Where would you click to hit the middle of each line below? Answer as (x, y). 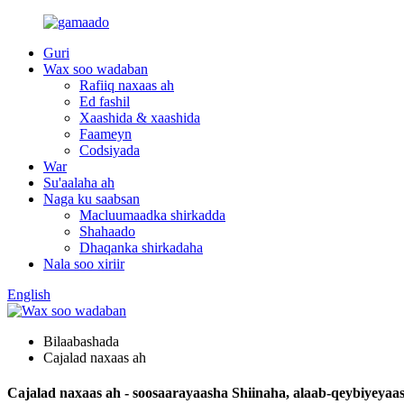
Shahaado (107, 231)
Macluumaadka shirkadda (152, 215)
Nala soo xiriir (84, 264)
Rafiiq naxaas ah (127, 85)
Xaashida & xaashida (140, 118)
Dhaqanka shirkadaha (141, 248)
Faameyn (106, 134)
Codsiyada (110, 150)
